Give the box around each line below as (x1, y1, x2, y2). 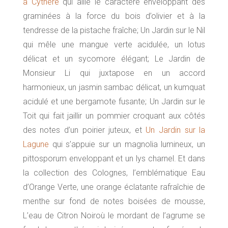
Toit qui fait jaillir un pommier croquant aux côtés (22, 111, 206, 121)
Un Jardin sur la (146, 125, 206, 135)
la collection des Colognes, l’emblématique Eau (22, 168, 206, 178)
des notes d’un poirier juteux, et (22, 125, 146, 135)
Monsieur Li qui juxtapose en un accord (22, 68, 206, 78)
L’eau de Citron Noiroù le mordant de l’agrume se (22, 211, 206, 221)
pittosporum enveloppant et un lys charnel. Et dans (22, 154, 206, 164)
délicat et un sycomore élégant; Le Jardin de (22, 54, 206, 64)
